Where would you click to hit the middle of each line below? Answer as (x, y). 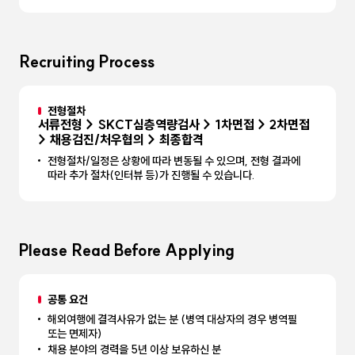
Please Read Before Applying (127, 250)
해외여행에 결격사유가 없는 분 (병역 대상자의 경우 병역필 (172, 319)
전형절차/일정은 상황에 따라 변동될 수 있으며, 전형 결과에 (174, 161)
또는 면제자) (75, 334)
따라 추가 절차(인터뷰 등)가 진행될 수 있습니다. (151, 175)
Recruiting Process (87, 61)
